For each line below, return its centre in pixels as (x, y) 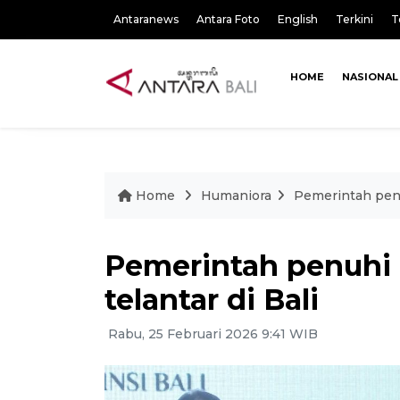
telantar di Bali (212, 300)
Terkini (354, 19)
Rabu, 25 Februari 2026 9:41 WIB (211, 334)
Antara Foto (228, 19)
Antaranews (146, 19)
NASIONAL (370, 77)
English (298, 19)
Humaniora (236, 196)
